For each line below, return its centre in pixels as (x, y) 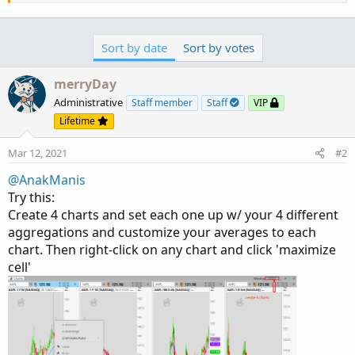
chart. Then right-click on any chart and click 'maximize (172, 250)
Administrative (88, 102)
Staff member (162, 103)
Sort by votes (218, 48)
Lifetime (78, 121)
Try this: (31, 197)
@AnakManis (47, 180)
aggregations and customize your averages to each (162, 232)
